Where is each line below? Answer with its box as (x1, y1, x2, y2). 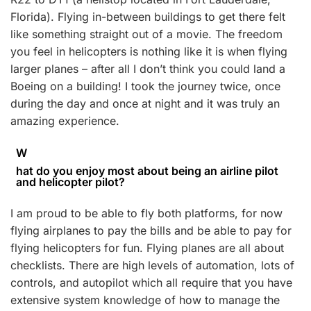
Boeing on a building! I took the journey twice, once (10, 79, 280, 93)
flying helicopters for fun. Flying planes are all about (10, 241, 284, 255)
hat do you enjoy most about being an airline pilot (16, 164, 278, 178)
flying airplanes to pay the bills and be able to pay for (10, 224, 292, 237)
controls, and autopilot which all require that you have (10, 276, 292, 289)
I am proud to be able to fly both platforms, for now (10, 206, 283, 220)
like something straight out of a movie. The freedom (10, 27, 283, 41)
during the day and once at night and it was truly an (10, 96, 280, 110)
